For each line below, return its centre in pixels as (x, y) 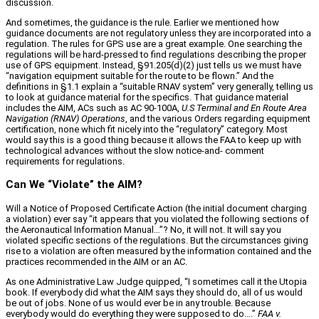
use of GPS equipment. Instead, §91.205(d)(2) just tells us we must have (153, 65)
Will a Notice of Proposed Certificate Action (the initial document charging (156, 208)
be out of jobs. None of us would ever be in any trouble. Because (138, 303)
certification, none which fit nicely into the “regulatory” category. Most (147, 129)
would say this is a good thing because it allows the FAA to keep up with (153, 140)
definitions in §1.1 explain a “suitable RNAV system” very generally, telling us (159, 86)
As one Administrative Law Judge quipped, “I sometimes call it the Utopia (156, 281)
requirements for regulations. (65, 161)
